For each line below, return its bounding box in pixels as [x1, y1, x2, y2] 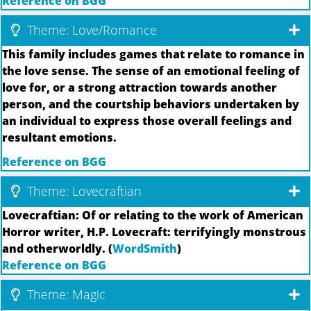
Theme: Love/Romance [24, 22, 157, 39]
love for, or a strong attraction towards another [2, 80, 277, 96]
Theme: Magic [24, 285, 106, 303]
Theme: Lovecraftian [24, 182, 142, 199]
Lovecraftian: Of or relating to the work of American [2, 207, 303, 223]
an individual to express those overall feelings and [2, 113, 292, 129]
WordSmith [112, 240, 177, 256]
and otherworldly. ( [2, 240, 112, 256]
